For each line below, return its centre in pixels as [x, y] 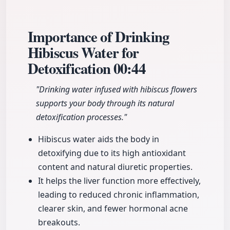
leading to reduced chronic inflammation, [119, 195]
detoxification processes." [81, 117]
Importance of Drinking [98, 37]
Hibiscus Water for [83, 53]
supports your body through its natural [105, 103]
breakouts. [59, 223]
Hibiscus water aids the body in [99, 139]
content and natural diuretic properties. [115, 167]
